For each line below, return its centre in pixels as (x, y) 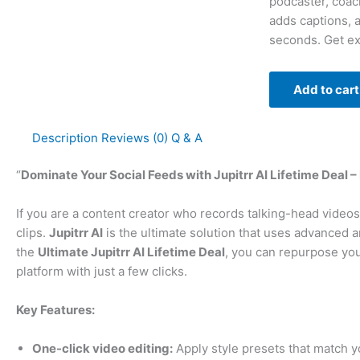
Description (65, 137)
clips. (33, 233)
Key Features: (55, 310)
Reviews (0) (135, 137)
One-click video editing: (102, 349)
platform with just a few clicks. (102, 272)
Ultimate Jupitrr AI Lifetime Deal (131, 252)
